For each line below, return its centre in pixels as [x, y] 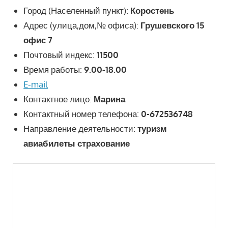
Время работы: [53, 69]
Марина [109, 99]
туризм [152, 128]
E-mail [36, 84]
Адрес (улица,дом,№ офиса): [81, 25]
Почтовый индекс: [59, 54]
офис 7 [38, 40]
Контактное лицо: [58, 99]
